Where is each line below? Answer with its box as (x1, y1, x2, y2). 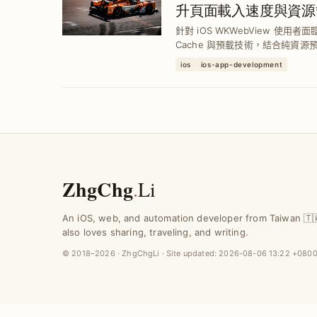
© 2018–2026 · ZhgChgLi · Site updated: (62, 248, 219, 258)
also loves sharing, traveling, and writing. (62, 226, 248, 238)
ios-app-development (200, 60, 283, 69)
